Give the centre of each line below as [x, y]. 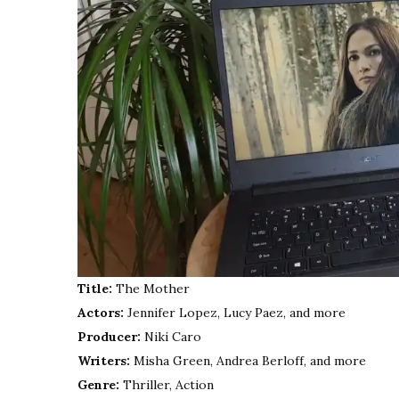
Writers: [104, 361]
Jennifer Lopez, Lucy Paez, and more [235, 313]
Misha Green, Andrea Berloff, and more [248, 361]
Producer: [109, 337]
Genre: [98, 385]
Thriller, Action [167, 385]
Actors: [101, 313]
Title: [95, 289]
